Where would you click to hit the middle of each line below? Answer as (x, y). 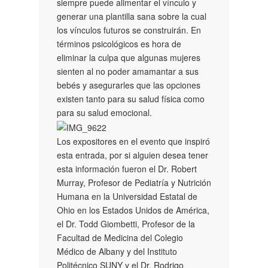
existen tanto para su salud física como (131, 98)
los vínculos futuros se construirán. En (129, 30)
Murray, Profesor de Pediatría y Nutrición (134, 182)
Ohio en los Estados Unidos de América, (133, 210)
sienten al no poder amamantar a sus (128, 71)
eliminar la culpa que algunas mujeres (129, 57)
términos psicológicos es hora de (119, 43)
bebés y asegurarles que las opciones (129, 85)
